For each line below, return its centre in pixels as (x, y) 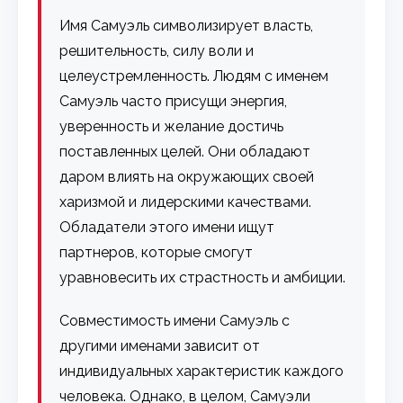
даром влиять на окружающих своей (187, 176)
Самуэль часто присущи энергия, (174, 101)
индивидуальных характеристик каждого (202, 371)
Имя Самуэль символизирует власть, (187, 25)
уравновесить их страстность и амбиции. (203, 277)
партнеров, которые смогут (157, 252)
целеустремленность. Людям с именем (194, 76)
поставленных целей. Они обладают (185, 151)
